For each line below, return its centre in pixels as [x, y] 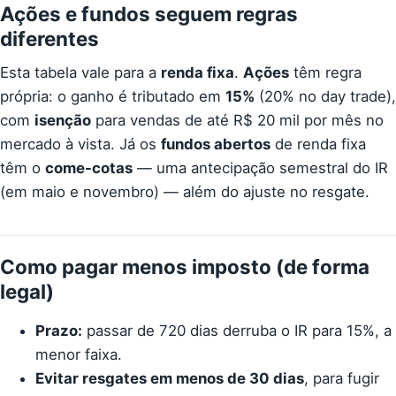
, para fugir [342, 378]
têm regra [325, 72]
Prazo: [59, 330]
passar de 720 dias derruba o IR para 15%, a [237, 330]
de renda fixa [318, 144]
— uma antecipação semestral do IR [260, 168]
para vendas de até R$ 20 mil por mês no [237, 120]
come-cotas [89, 168]
